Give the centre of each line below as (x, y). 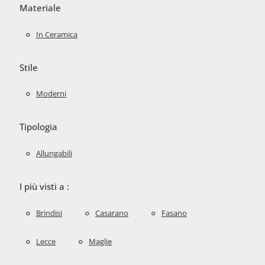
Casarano (112, 213)
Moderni (51, 94)
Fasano (174, 213)
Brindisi (49, 213)
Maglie (100, 242)
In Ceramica (57, 34)
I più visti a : (44, 186)
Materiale (40, 8)
